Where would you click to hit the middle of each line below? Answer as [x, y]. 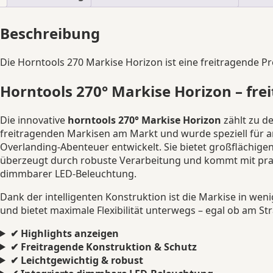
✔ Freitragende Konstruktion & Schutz [103, 246]
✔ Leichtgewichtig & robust [76, 260]
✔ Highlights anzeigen [64, 233]
